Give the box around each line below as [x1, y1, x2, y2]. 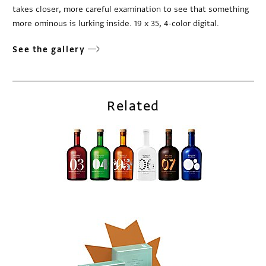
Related [107, 97, 160, 115]
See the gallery [12, 44, 85, 56]
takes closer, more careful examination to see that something [12, 4, 249, 15]
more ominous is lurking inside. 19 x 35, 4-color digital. [12, 18, 220, 30]
